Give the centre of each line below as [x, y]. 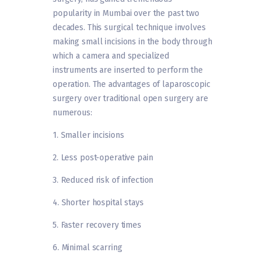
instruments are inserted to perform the [128, 70]
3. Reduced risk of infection [103, 180]
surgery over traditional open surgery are [130, 99]
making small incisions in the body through [132, 42]
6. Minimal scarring [88, 248]
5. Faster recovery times [97, 225]
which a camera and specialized [111, 56]
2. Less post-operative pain [103, 158]
